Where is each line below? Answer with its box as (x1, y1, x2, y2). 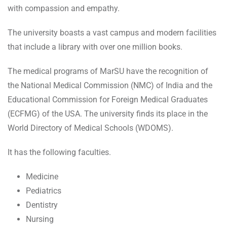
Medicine (26, 172, 58, 182)
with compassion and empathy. (8, 4, 122, 14)
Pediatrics (26, 186, 61, 196)
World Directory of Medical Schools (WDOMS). (8, 123, 173, 133)
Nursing (26, 214, 54, 224)
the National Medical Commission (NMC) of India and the (8, 81, 212, 91)
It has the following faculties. (8, 147, 111, 158)
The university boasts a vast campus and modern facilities (8, 28, 216, 38)
